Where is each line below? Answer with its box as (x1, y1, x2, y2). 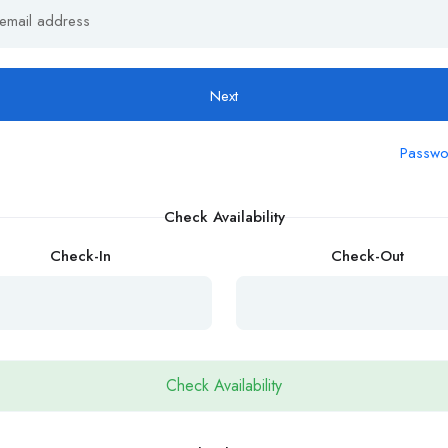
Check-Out (331, 244, 404, 267)
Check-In (50, 244, 111, 267)
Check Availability (163, 205, 285, 228)
